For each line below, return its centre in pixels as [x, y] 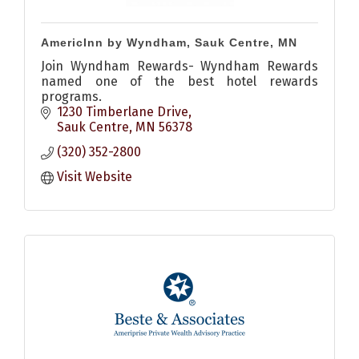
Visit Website [95, 177]
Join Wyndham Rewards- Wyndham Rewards [179, 67]
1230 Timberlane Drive [123, 112]
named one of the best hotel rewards [179, 82]
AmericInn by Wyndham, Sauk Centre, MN [169, 43]
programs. [71, 97]
